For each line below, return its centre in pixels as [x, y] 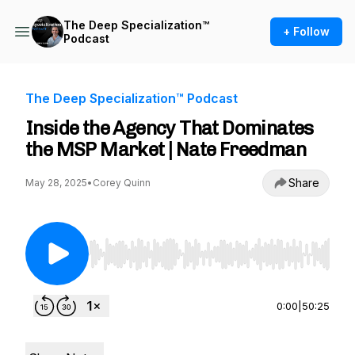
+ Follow [306, 31]
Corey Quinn [122, 183]
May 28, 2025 [56, 183]
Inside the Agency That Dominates [170, 128]
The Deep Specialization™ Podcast [132, 98]
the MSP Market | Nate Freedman [166, 149]
